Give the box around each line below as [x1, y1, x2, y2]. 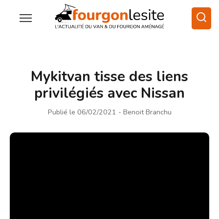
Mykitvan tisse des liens [31, 66, 188, 86]
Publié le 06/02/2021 [47, 107, 116, 117]
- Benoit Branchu [118, 107, 172, 117]
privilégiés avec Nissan [34, 83, 185, 103]
